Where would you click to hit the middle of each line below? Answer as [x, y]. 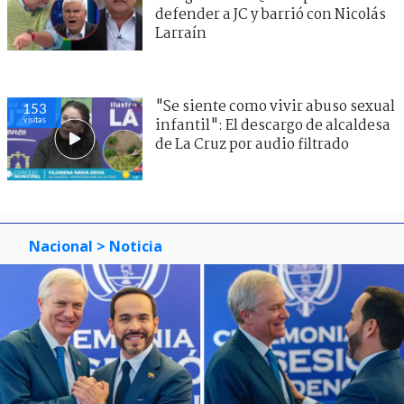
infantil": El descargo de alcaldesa [273, 125]
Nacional [61, 246]
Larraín [181, 33]
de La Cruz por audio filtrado [252, 144]
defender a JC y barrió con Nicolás [271, 14]
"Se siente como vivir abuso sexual [275, 106]
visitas [34, 119]
